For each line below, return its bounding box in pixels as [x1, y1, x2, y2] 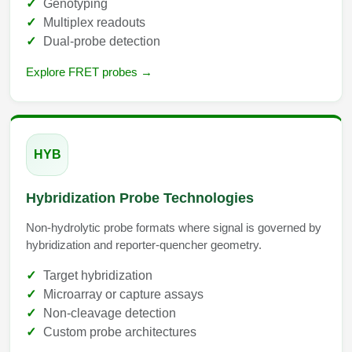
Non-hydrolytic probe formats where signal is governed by [26, 220, 321, 234]
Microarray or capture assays [43, 287, 203, 301]
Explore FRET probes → [26, 64, 152, 79]
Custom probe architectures [43, 324, 196, 339]
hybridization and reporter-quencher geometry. [26, 237, 262, 251]
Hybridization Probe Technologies [26, 189, 254, 206]
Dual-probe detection [43, 34, 160, 48]
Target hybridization [43, 268, 152, 282]
